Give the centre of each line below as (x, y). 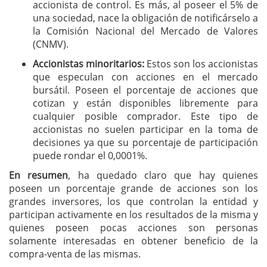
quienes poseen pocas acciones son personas (133, 228)
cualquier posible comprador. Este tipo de (145, 116)
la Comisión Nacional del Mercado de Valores (145, 31)
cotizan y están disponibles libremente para (145, 103)
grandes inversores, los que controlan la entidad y (133, 201)
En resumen (39, 175)
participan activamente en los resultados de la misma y (133, 215)
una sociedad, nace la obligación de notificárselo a (145, 18)
